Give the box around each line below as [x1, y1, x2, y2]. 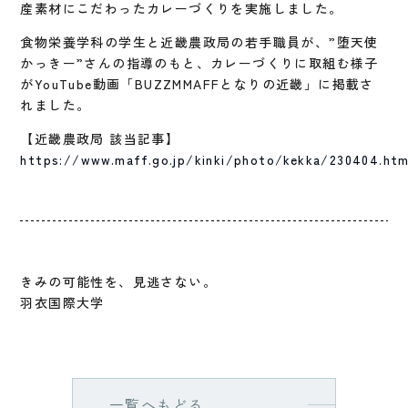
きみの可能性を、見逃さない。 [20, 271, 218, 291]
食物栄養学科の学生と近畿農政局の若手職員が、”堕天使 [20, 32, 379, 51]
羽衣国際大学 [20, 292, 105, 311]
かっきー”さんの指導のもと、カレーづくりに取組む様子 [20, 53, 379, 72]
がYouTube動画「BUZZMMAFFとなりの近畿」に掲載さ [20, 74, 374, 93]
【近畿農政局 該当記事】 [20, 128, 180, 148]
